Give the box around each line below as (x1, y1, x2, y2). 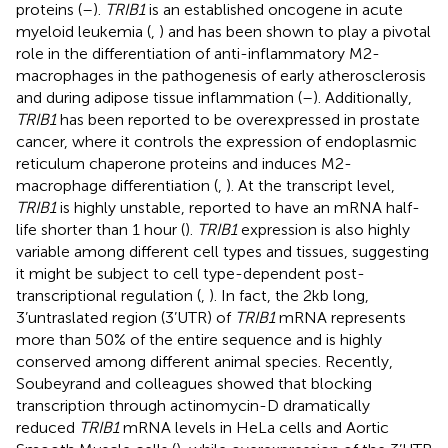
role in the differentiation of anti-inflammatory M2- (16, 43, 380, 63)
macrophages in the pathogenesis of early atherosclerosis (16, 65, 426, 85)
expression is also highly (237, 219, 410, 239)
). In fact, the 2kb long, (209, 285, 369, 305)
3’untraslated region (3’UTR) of (16, 307, 235, 327)
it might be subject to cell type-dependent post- (16, 263, 365, 283)
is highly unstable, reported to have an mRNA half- (56, 197, 420, 217)
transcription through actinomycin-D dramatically (16, 395, 370, 415)
